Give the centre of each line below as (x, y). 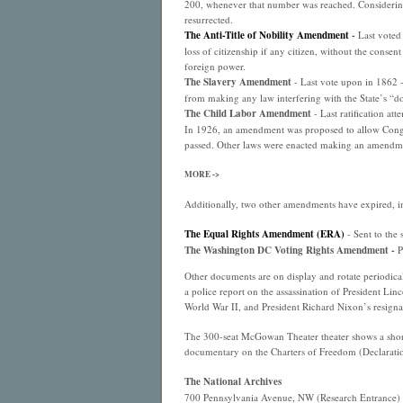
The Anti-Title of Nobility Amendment (266, 35)
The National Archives (233, 381)
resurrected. (208, 19)
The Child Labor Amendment (249, 113)
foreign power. (215, 66)
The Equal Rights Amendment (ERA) (264, 234)
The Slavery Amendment (237, 82)
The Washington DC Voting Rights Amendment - (289, 250)
